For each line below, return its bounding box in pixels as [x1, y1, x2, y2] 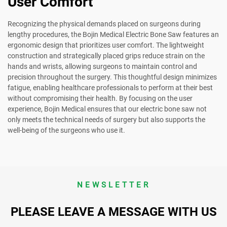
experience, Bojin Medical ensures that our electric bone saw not [8, 105, 207, 113]
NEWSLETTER [77, 180, 150, 190]
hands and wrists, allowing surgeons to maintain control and [8, 62, 197, 71]
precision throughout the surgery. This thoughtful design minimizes [8, 73, 217, 82]
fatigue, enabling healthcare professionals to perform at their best [8, 84, 213, 92]
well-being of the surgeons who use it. [8, 126, 125, 135]
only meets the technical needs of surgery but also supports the [8, 116, 205, 124]
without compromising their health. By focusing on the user [8, 94, 193, 103]
